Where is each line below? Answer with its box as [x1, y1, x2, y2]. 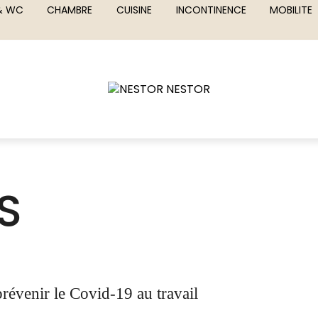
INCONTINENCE [175, 3, 246, 17]
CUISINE [116, 3, 152, 17]
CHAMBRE [47, 3, 93, 17]
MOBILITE [270, 3, 313, 17]
